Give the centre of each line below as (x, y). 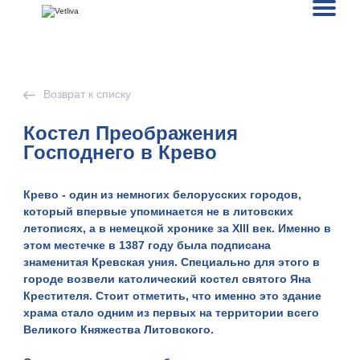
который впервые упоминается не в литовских (159, 211)
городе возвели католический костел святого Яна (168, 279)
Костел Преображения (131, 133)
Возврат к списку (88, 94)
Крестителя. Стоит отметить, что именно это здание (173, 296)
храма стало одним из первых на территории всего (172, 313)
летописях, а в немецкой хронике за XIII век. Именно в (178, 228)
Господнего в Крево (121, 152)
